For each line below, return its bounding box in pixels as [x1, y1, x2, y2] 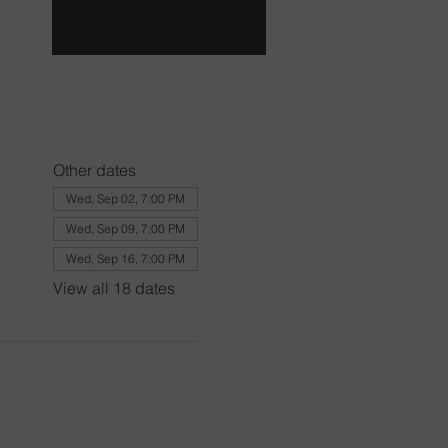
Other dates [52, 159, 136, 180]
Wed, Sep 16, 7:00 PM [65, 250, 185, 266]
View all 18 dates [52, 277, 175, 298]
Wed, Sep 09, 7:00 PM [65, 220, 185, 236]
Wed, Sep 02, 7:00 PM [65, 190, 185, 206]
